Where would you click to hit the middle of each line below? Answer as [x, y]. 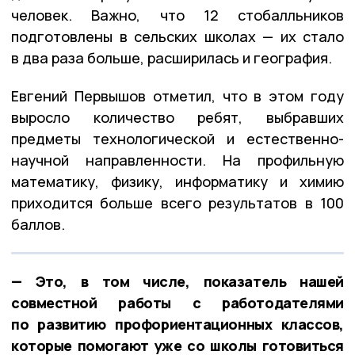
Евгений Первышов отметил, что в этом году [177, 95]
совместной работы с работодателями [177, 302]
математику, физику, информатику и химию [177, 181]
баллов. [38, 224]
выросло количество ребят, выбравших [177, 117]
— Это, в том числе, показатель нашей [177, 281]
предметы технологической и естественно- [177, 138]
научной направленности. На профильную [177, 160]
